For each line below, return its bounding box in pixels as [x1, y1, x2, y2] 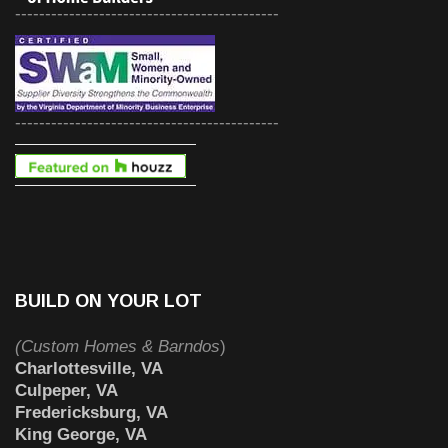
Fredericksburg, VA [15, 402, 168, 422]
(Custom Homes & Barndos [15, 336, 220, 356]
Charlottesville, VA [15, 358, 163, 378]
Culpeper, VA [15, 380, 118, 400]
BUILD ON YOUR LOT [15, 290, 202, 311]
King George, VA [15, 424, 147, 444]
